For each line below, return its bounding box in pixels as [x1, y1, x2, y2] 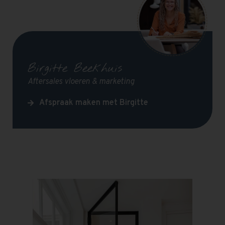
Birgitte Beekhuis [28, 61, 122, 77]
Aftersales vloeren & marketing [28, 77, 135, 87]
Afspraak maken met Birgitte [39, 98, 148, 108]
